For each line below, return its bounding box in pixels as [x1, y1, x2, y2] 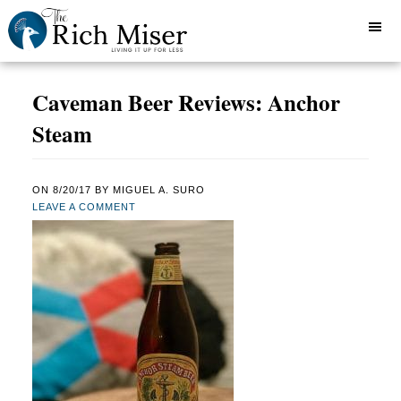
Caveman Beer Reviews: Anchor [31, 86, 340, 120]
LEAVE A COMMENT [31, 201, 136, 213]
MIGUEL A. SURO [112, 184, 205, 196]
